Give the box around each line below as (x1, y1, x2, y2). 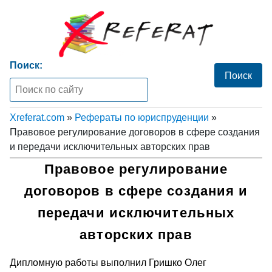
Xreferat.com (10, 112, 64, 123)
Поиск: (10, 60, 42, 70)
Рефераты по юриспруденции (75, 112, 209, 123)
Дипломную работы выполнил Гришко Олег (10, 257, 206, 268)
